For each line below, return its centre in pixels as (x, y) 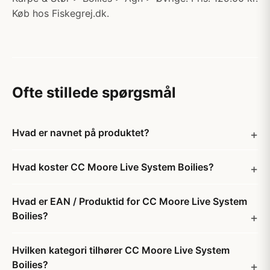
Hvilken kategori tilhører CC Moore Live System (121, 250)
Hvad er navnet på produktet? (81, 133)
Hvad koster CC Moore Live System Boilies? (113, 167)
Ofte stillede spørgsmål (94, 93)
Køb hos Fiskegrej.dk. (61, 13)
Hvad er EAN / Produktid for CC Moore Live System (130, 201)
